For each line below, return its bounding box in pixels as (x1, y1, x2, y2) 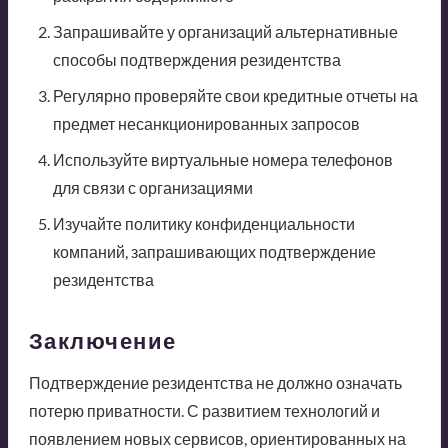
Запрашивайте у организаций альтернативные (52, 21, 398, 41)
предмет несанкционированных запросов (52, 113, 360, 133)
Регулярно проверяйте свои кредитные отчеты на (52, 85, 418, 105)
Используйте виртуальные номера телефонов (52, 149, 393, 169)
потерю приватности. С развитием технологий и (28, 400, 380, 420)
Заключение (28, 326, 177, 354)
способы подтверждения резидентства (52, 49, 341, 69)
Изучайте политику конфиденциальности (52, 213, 355, 233)
